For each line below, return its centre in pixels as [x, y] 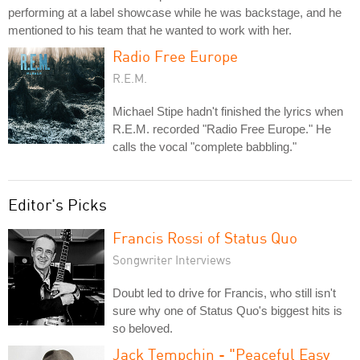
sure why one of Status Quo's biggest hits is [227, 310]
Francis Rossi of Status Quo [205, 237]
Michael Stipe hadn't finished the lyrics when [228, 111]
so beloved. [143, 328]
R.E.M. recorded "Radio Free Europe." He [222, 129]
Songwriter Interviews [172, 259]
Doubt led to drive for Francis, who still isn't [224, 292]
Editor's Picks [57, 204]
